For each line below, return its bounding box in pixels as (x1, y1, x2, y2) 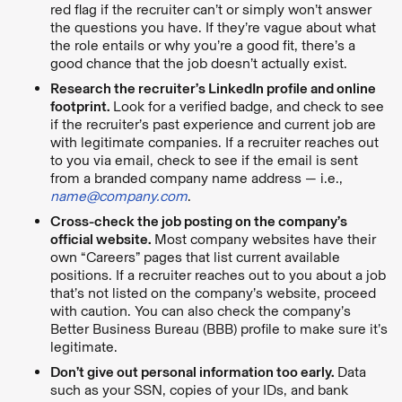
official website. (50, 230, 154, 248)
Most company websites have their (154, 230, 376, 248)
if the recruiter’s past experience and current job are (50, 115, 376, 133)
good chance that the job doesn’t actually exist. (50, 54, 347, 72)
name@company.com (50, 187, 188, 205)
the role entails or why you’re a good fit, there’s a (50, 36, 355, 54)
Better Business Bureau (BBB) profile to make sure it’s (50, 319, 388, 337)
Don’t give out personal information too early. (50, 363, 337, 380)
